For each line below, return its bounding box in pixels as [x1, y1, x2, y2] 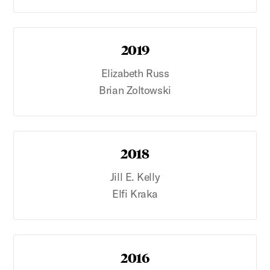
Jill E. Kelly [110, 170, 160, 184]
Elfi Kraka [112, 187, 158, 201]
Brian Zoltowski [99, 83, 171, 98]
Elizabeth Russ [101, 66, 169, 81]
